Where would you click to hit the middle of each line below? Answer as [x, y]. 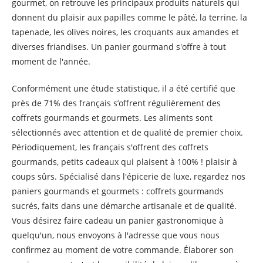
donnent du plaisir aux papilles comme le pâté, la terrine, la [129, 17]
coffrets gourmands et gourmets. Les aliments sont [112, 118]
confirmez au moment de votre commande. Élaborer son [123, 250]
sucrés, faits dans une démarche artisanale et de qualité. [124, 206]
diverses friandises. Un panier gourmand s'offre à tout [119, 47]
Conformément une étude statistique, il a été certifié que [124, 88]
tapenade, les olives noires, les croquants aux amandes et [125, 32]
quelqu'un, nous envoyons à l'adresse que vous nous [116, 235]
